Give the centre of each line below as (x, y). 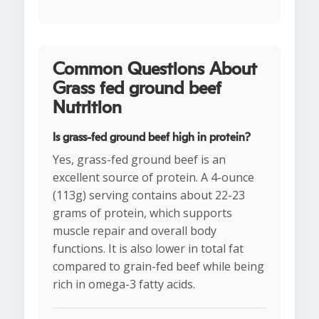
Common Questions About (155, 70)
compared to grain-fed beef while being (158, 267)
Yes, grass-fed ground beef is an (139, 160)
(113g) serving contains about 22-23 (149, 195)
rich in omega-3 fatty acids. (124, 284)
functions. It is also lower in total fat (148, 249)
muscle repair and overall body (135, 231)
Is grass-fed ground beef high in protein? (152, 138)
